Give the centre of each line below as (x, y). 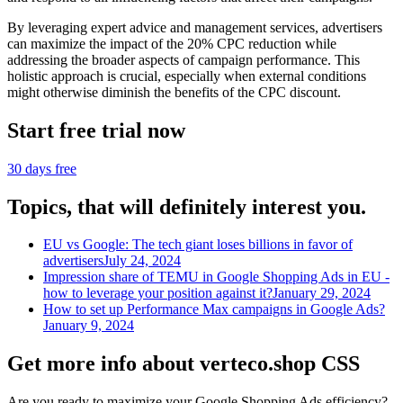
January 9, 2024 (89, 326)
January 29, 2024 (322, 293)
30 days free (42, 168)
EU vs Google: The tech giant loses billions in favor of (198, 245)
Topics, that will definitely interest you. (187, 206)
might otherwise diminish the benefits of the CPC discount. (174, 92)
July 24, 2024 (142, 261)
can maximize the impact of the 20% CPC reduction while (172, 43)
